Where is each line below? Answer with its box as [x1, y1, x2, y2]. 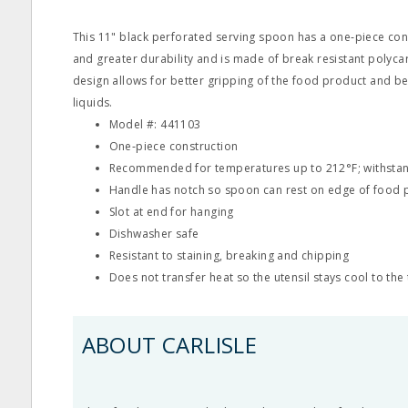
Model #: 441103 [108, 117, 201, 132]
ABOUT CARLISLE [81, 330, 258, 360]
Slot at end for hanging [108, 204, 234, 219]
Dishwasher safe [108, 226, 199, 241]
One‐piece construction [108, 138, 239, 154]
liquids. [72, 95, 113, 110]
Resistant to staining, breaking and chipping [108, 248, 350, 263]
